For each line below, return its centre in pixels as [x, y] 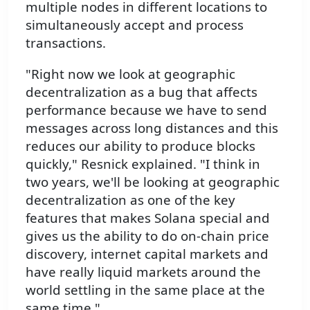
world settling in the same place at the [145, 289]
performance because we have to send [146, 109]
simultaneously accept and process [135, 25]
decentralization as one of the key [130, 199]
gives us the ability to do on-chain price [147, 235]
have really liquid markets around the [143, 271]
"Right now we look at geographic [130, 73]
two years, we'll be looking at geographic [153, 181]
